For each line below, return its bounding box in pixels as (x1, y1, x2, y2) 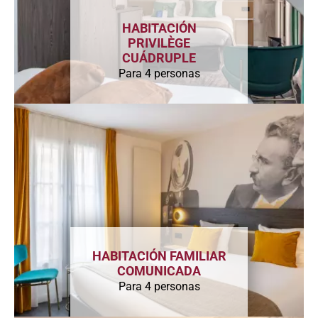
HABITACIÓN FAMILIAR (92, 248, 226, 263)
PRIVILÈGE (128, 35, 190, 50)
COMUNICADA (117, 263, 201, 278)
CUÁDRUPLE (122, 50, 196, 65)
